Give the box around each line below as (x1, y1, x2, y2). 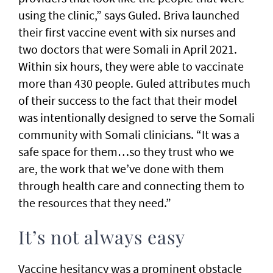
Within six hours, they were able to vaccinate (18, 58, 244, 74)
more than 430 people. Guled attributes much (18, 76, 250, 91)
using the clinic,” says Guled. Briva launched (18, 7, 239, 23)
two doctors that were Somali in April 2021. (18, 41, 237, 57)
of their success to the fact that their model (18, 93, 237, 108)
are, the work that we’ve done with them (18, 161, 224, 177)
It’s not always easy (18, 230, 185, 249)
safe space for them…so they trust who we (18, 144, 234, 160)
